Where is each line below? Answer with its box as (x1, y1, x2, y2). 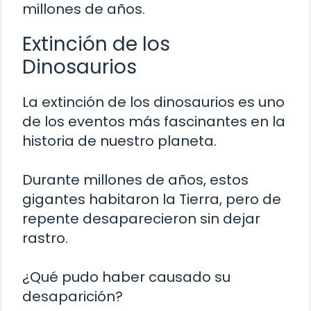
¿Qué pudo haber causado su (22, 267, 230, 287)
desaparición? (22, 286, 123, 306)
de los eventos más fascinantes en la (22, 111, 285, 131)
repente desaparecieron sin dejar (22, 208, 260, 228)
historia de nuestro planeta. (22, 131, 217, 151)
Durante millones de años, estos (22, 169, 249, 190)
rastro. (22, 228, 68, 248)
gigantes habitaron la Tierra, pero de (22, 189, 281, 209)
